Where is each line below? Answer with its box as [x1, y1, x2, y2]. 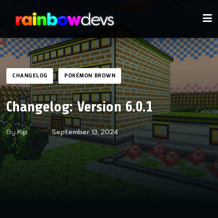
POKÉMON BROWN [64, 72, 116, 80]
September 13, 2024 [52, 128, 119, 136]
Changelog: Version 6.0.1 [6, 98, 153, 115]
